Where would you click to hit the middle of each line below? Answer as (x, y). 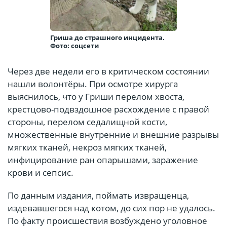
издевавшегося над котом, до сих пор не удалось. (111, 208)
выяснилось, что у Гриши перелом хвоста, (96, 97)
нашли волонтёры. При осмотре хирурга (93, 84)
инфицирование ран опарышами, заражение (103, 160)
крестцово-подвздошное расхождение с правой (108, 109)
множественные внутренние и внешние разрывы (113, 135)
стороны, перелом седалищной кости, (87, 122)
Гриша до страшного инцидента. (107, 38)
